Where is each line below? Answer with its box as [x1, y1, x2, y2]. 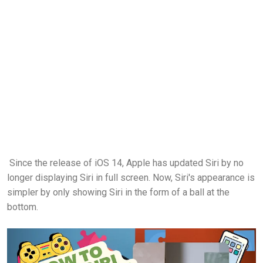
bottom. [7, 201, 38, 213]
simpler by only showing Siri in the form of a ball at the [7, 186, 230, 198]
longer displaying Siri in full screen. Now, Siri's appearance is [7, 171, 255, 183]
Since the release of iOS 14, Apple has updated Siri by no [7, 157, 244, 168]
